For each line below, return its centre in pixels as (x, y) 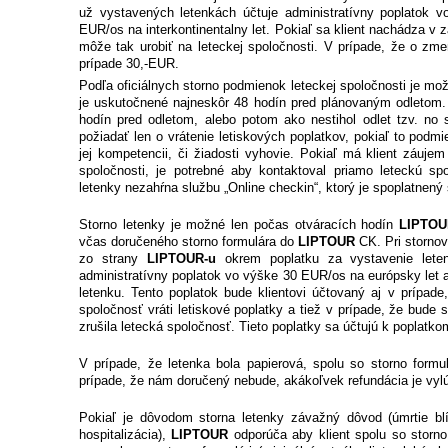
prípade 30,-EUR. (129, 64)
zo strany (113, 259)
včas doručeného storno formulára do (188, 242)
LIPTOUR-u (181, 259)
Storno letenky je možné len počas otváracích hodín (239, 225)
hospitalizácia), (125, 435)
